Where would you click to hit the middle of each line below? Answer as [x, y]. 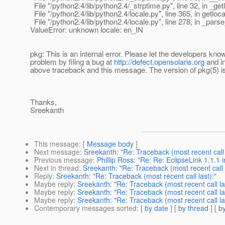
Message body [110, 144]
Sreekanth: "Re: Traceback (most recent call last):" [136, 176]
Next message [57, 152]
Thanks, [43, 102]
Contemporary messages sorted [85, 208]
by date [156, 208]
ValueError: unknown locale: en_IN [87, 30]
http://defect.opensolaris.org [159, 62]
